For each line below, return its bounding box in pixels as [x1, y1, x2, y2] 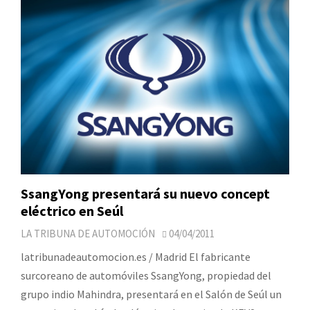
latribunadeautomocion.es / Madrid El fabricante [21, 250, 250, 264]
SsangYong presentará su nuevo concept [21, 185, 270, 203]
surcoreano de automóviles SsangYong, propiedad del [21, 268, 271, 283]
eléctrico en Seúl [21, 202, 123, 220]
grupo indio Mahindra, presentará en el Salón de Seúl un [21, 287, 282, 302]
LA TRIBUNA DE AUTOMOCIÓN [21, 227, 155, 241]
